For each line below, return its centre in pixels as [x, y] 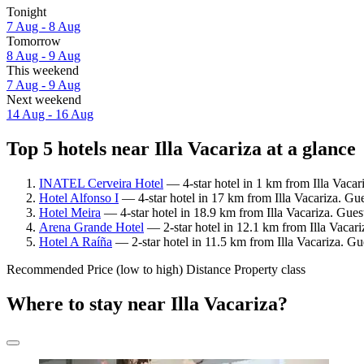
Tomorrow [34, 41]
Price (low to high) [135, 269]
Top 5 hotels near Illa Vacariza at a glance [181, 149]
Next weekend [44, 100]
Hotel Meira [70, 212]
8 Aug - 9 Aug [43, 56]
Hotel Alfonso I [79, 197]
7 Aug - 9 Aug [43, 85]
